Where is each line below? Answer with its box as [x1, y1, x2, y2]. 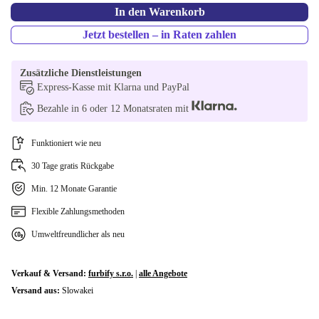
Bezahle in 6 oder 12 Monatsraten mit [37, 103, 192, 114]
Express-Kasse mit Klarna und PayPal [37, 82, 189, 93]
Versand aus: [11, 286, 62, 296]
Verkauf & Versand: [11, 268, 88, 278]
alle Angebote [139, 268, 187, 278]
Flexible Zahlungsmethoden [31, 206, 125, 216]
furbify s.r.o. [88, 268, 133, 278]
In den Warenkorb [114, 6, 205, 18]
